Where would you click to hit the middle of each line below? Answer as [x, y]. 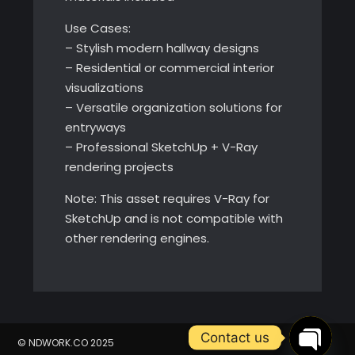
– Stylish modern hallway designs [162, 48]
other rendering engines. [137, 238]
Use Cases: [97, 28]
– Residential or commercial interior [169, 67]
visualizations [104, 87]
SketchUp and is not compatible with [174, 218]
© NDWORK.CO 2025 [65, 343]
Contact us [235, 337]
